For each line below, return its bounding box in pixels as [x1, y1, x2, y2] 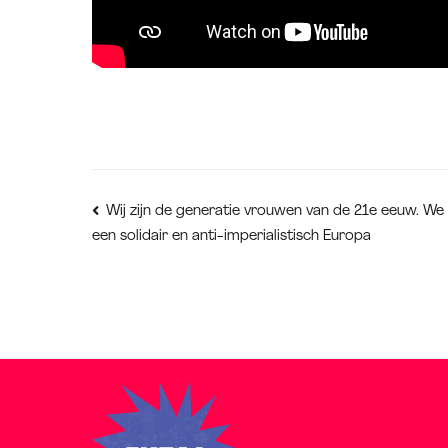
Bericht [91, 198, 280, 239]
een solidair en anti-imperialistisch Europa [92, 229, 371, 245]
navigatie [91, 240, 334, 281]
